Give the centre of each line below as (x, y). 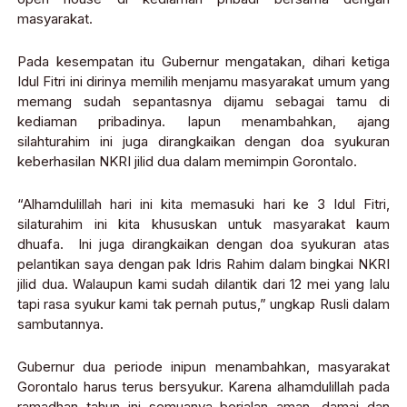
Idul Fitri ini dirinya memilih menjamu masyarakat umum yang (203, 81)
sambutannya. (60, 323)
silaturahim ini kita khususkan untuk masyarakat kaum (203, 223)
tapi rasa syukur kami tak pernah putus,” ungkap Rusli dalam (203, 303)
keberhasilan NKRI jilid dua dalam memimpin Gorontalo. (187, 161)
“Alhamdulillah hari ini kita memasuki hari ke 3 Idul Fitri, (203, 203)
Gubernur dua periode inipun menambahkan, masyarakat (203, 366)
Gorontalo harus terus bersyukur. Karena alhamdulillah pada (203, 386)
